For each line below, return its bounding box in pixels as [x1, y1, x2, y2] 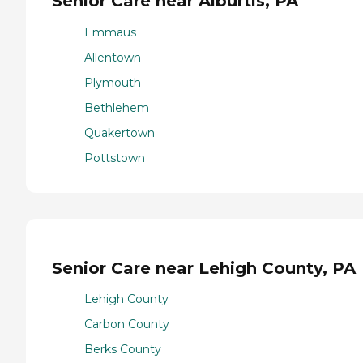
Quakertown [84, 125, 155, 140]
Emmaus [84, 24, 136, 40]
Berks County [84, 342, 161, 357]
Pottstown [84, 150, 145, 165]
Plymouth [84, 75, 141, 90]
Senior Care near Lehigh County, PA [52, 258, 356, 278]
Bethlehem [84, 100, 149, 115]
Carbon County [84, 317, 169, 332]
